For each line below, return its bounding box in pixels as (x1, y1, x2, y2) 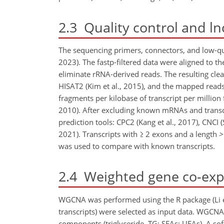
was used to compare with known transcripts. (58, 141, 215, 151)
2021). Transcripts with (58, 129, 139, 139)
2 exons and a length (144, 129, 218, 139)
